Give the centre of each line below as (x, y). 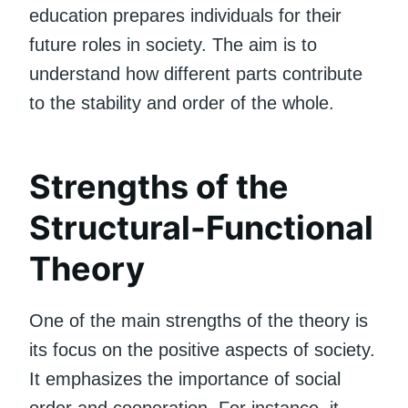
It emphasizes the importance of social (185, 378)
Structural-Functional (201, 227)
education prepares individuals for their (185, 15)
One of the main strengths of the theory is (199, 320)
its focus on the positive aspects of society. (202, 349)
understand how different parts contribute (196, 73)
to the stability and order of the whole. (182, 102)
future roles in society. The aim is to (173, 44)
